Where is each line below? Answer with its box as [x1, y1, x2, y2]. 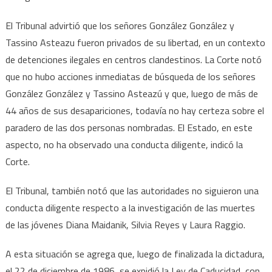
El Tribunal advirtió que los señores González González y [5, 18, 234, 33]
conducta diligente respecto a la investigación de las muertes [5, 200, 255, 216]
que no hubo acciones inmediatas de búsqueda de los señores [5, 69, 256, 84]
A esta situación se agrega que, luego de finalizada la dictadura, [5, 246, 265, 262]
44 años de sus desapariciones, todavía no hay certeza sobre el [5, 103, 264, 118]
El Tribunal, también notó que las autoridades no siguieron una [5, 183, 259, 199]
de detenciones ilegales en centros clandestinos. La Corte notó [5, 52, 262, 67]
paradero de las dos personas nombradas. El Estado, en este [5, 120, 253, 135]
